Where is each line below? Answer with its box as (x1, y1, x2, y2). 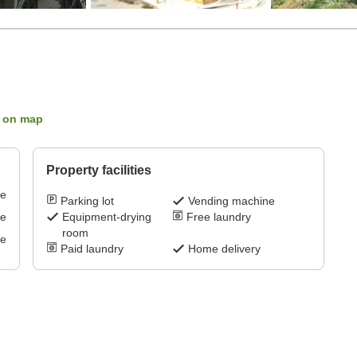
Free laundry (186, 210, 251, 224)
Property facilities (46, 163, 152, 178)
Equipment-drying (62, 210, 152, 224)
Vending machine (187, 194, 275, 208)
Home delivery (187, 242, 261, 256)
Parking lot (61, 194, 115, 208)
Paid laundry (61, 242, 124, 256)
